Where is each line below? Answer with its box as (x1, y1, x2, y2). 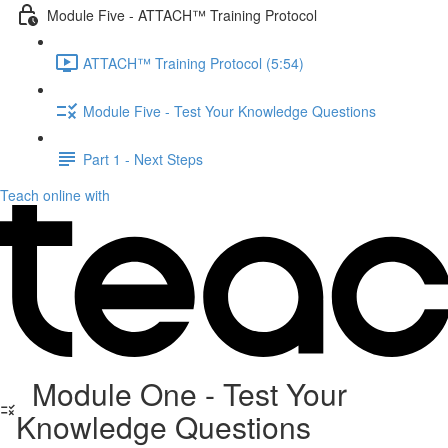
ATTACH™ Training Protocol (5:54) (83, 52, 304, 73)
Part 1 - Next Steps (83, 148, 203, 169)
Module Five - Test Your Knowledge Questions (83, 100, 376, 121)
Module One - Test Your (16, 372, 348, 415)
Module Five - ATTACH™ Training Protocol (47, 4, 317, 25)
